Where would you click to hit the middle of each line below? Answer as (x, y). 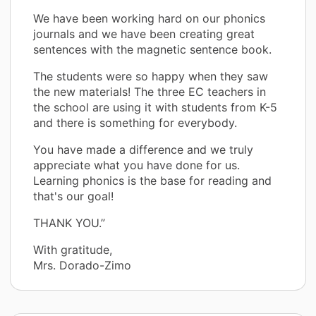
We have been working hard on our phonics (149, 18)
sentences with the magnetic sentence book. (152, 49)
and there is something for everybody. (135, 122)
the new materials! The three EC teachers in (150, 91)
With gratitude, (73, 249)
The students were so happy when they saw (151, 76)
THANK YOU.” (69, 223)
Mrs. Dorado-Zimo (82, 265)
